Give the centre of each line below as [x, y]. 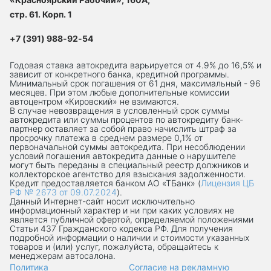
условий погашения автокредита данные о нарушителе [123, 156]
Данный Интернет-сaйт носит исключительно [102, 201]
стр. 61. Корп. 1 [41, 14]
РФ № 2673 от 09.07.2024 [63, 192]
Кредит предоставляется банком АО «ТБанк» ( [105, 183]
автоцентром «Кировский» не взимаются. [94, 101]
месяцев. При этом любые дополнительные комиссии [119, 92]
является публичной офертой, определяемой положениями [132, 219]
